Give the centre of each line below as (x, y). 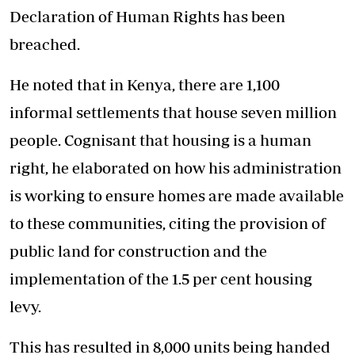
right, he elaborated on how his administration (176, 167)
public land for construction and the (138, 250)
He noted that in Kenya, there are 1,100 (145, 84)
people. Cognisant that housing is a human (160, 139)
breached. (45, 44)
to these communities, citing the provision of (168, 223)
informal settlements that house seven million (173, 112)
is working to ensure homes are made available (177, 195)
